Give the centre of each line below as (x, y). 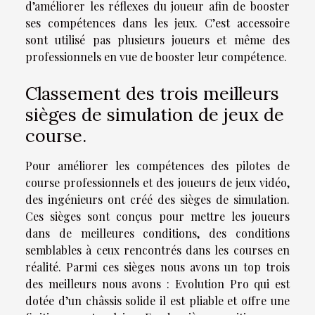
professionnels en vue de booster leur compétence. (156, 56)
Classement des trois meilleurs (152, 94)
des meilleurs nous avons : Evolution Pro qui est (157, 284)
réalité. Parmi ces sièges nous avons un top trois (157, 267)
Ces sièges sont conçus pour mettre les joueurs (157, 216)
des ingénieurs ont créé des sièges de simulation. (157, 199)
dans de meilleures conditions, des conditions (157, 233)
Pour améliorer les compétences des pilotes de (157, 166)
